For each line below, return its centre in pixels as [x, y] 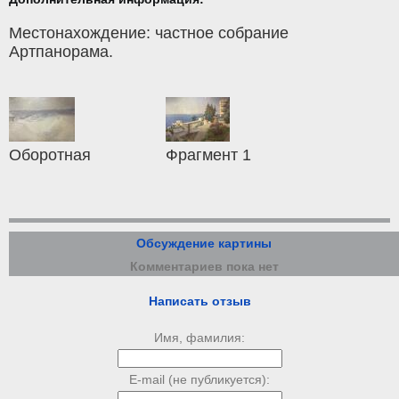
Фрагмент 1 [209, 155]
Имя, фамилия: [199, 338]
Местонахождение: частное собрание [149, 33]
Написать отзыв [199, 301]
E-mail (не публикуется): [199, 379]
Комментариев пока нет [204, 266]
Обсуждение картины [204, 243]
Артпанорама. [61, 52]
